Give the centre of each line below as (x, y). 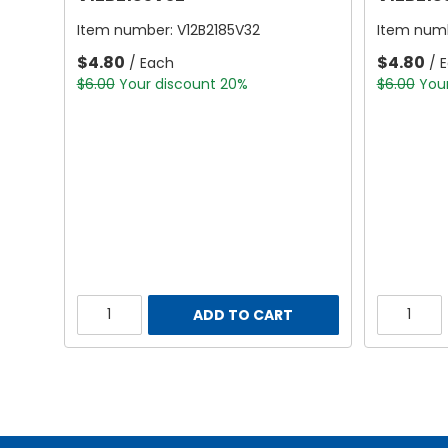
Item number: (126, 30)
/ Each (151, 63)
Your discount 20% (183, 84)
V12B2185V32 (218, 30)
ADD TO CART (243, 314)
